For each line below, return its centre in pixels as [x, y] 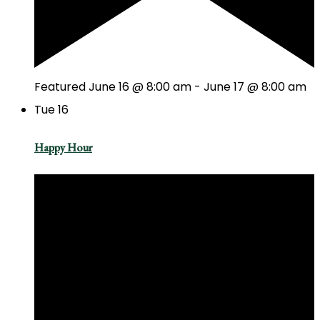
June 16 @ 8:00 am [140, 86]
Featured [60, 86]
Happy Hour [63, 147]
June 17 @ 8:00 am [255, 86]
